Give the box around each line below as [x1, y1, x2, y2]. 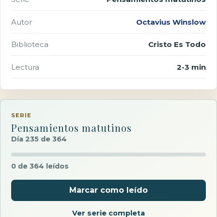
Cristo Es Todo [148, 40, 206, 49]
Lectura [11, 62, 40, 72]
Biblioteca [11, 40, 49, 49]
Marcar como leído [69, 186, 148, 195]
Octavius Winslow [136, 17, 206, 27]
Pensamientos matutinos [11, 121, 132, 134]
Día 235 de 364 [11, 134, 67, 143]
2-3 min [176, 62, 206, 72]
